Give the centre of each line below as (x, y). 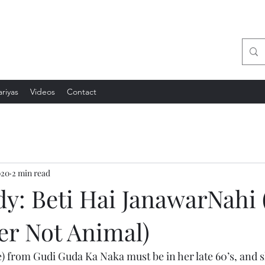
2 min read (31, 173)
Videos (43, 92)
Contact (82, 92)
